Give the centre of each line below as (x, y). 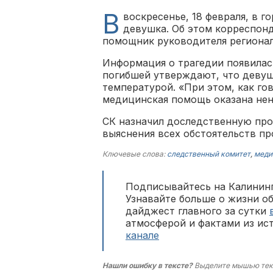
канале (142, 235)
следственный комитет (209, 154)
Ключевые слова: (135, 154)
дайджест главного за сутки (197, 211)
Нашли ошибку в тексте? (147, 265)
